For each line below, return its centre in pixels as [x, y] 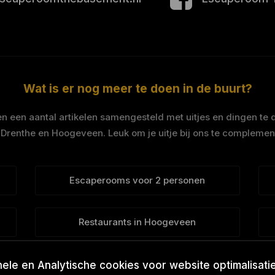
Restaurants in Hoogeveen [137, 222]
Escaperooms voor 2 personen [137, 180]
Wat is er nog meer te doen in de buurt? [137, 89]
